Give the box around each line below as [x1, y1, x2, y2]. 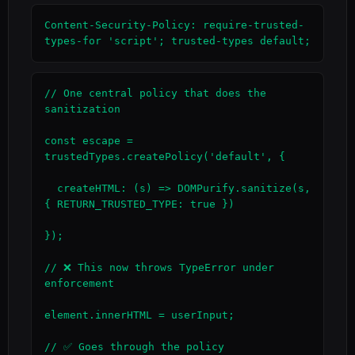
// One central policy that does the [44, 87, 266, 99]
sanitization [44, 103, 120, 115]
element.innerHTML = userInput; [44, 309, 235, 321]
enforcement [44, 277, 114, 289]
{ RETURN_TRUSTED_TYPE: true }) [44, 198, 235, 210]
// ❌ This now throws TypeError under [44, 261, 274, 273]
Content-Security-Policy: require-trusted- [44, 19, 304, 31]
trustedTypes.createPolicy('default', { [44, 151, 285, 162]
